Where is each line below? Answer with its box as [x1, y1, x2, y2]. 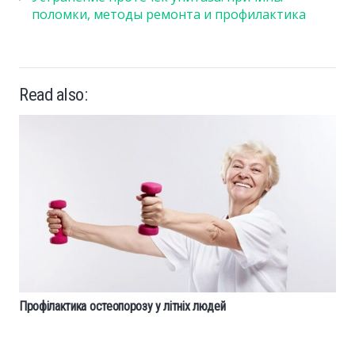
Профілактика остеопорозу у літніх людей [19, 299, 226, 315]
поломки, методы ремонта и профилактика [32, 6, 306, 24]
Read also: [19, 83, 88, 105]
